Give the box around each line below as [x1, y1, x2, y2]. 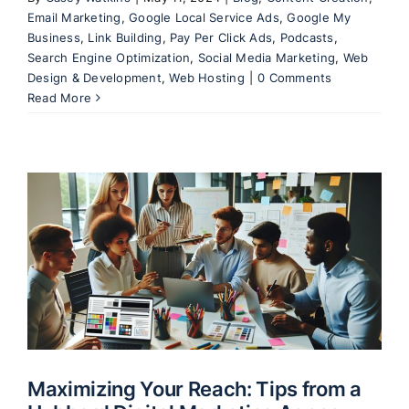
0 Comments [257, 69, 332, 85]
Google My [287, 9, 351, 25]
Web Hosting [169, 69, 245, 85]
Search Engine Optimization [27, 49, 191, 65]
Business [27, 29, 80, 45]
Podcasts [279, 29, 334, 45]
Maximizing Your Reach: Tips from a [27, 375, 362, 401]
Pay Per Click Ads [170, 29, 273, 45]
